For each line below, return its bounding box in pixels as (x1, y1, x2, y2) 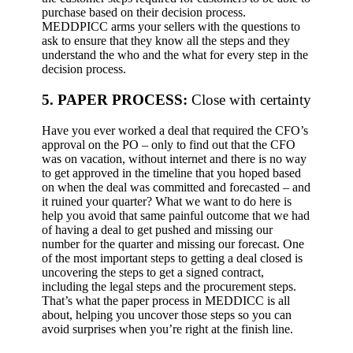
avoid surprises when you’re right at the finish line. (42, 321, 293, 336)
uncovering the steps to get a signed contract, (42, 265, 264, 279)
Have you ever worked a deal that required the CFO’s (42, 123, 308, 137)
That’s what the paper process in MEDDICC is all (42, 293, 290, 307)
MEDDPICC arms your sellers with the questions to (42, 20, 300, 34)
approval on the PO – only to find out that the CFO (42, 137, 295, 151)
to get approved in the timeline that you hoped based (42, 165, 301, 180)
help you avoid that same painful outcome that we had (42, 208, 310, 222)
